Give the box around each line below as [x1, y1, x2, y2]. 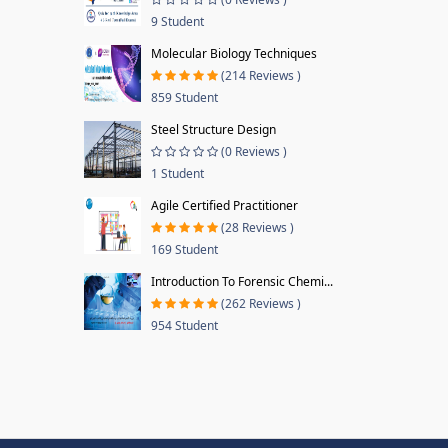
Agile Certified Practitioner [150, 197, 298, 214]
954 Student [150, 317, 218, 334]
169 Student [150, 241, 218, 258]
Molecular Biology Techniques [150, 45, 317, 62]
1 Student [150, 165, 204, 182]
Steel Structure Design [150, 121, 276, 138]
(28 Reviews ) [220, 219, 294, 236]
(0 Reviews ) [220, 143, 287, 160]
